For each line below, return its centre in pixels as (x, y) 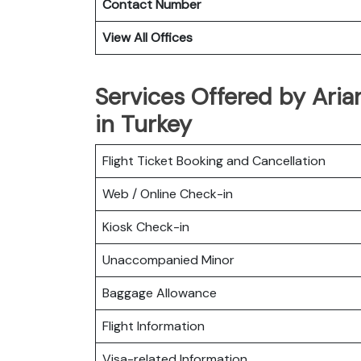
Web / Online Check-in (168, 193)
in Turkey (143, 124)
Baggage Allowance (160, 293)
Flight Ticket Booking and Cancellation (214, 160)
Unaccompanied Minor (168, 259)
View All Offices (147, 37)
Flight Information (154, 326)
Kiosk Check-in (146, 226)
